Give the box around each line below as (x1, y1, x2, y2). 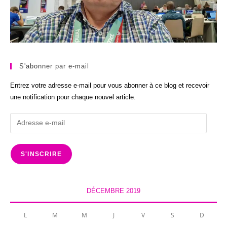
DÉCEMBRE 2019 (87, 186, 140, 195)
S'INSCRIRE (21, 150, 62, 158)
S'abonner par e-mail (19, 62, 89, 70)
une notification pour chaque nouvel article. (10, 93, 136, 101)
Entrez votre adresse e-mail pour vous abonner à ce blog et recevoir (10, 81, 209, 89)
